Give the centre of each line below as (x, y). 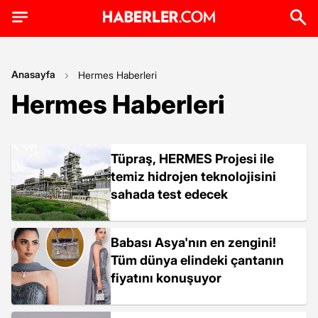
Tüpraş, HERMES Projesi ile (192, 159)
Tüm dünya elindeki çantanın (197, 260)
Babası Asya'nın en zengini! (193, 242)
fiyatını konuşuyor (166, 278)
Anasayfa (33, 74)
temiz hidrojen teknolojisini (193, 176)
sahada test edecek (169, 194)
